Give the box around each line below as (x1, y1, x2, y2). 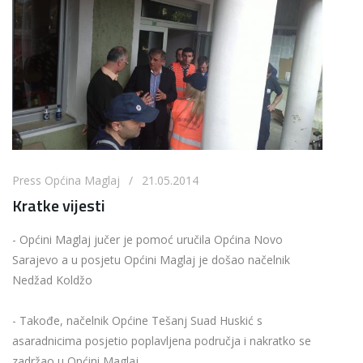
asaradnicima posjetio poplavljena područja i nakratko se (12, 333, 311, 349)
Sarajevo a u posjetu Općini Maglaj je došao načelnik (12, 252, 290, 268)
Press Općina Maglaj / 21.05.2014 (12, 173, 199, 189)
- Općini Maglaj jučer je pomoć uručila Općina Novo (12, 232, 283, 248)
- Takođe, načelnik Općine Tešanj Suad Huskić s (12, 313, 263, 329)
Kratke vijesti (12, 193, 105, 219)
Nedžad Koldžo (12, 272, 92, 288)
